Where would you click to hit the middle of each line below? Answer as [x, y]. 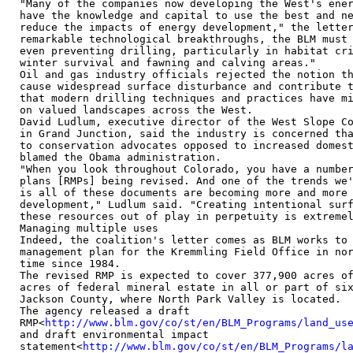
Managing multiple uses [89, 228]
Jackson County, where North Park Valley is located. [180, 299]
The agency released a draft [105, 311]
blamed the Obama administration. [121, 157]
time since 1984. [70, 264]
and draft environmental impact [114, 334]
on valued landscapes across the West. [136, 110]
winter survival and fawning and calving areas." [168, 63]
